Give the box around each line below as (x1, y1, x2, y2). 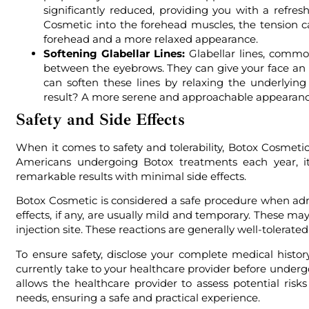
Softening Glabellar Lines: (43, 46, 186, 60)
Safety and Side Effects (16, 108, 186, 130)
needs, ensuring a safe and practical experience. (16, 290, 261, 304)
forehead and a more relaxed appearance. (43, 32, 259, 46)
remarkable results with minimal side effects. (16, 169, 247, 183)
